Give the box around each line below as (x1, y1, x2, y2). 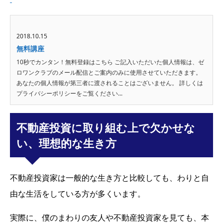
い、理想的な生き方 (16, 135, 117, 151)
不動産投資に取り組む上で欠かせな (16, 119, 196, 135)
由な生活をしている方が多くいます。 (10, 188, 145, 199)
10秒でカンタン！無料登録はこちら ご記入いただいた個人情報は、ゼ (16, 58, 204, 67)
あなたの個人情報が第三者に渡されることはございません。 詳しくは (16, 79, 203, 88)
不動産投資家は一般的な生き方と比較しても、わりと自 (10, 172, 209, 183)
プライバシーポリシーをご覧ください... (16, 89, 122, 98)
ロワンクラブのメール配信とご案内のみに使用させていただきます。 (16, 68, 202, 77)
